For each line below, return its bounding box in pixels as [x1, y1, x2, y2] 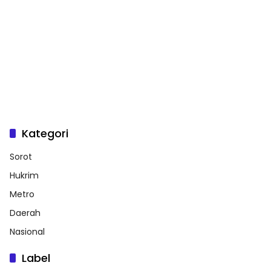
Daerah [10, 207, 41, 220]
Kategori [22, 126, 68, 142]
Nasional [10, 226, 45, 238]
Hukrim [10, 169, 39, 182]
